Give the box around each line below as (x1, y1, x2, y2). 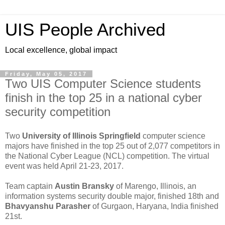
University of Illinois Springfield (22, 131, 141, 140)
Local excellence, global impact (5, 46, 117, 54)
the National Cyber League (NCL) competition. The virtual (5, 151, 209, 160)
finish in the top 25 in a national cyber (5, 91, 202, 104)
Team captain (5, 181, 55, 190)
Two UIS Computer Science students (5, 77, 201, 90)
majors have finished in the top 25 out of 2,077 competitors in (5, 141, 220, 150)
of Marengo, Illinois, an (114, 181, 196, 190)
